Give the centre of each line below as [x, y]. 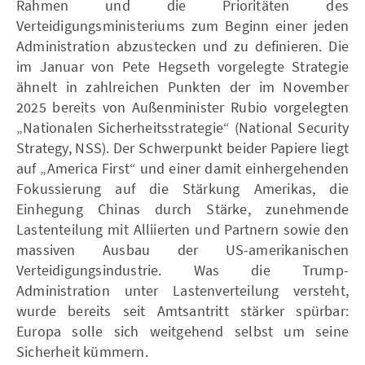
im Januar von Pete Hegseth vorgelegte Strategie [182, 66]
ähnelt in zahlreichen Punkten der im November [182, 86]
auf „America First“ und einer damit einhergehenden [182, 168]
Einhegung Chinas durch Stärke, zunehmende [182, 209]
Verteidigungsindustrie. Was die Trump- [182, 270]
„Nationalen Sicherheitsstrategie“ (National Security [182, 127]
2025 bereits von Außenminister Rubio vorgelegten [182, 107]
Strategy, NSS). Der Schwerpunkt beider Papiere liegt [182, 147]
